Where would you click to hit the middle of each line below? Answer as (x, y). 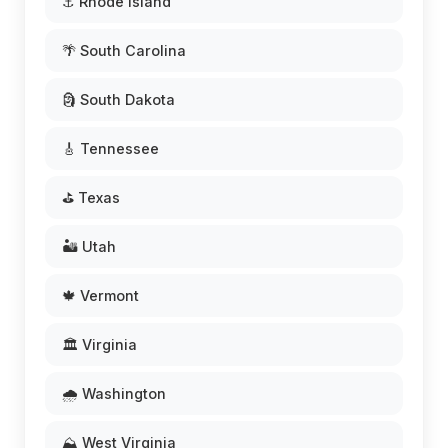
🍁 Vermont (100, 295)
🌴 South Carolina (124, 50)
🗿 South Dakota (118, 99)
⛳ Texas (91, 197)
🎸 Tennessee (110, 148)
